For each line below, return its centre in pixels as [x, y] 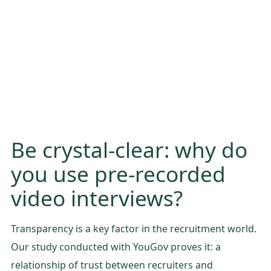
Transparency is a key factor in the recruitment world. [134, 228]
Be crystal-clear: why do [129, 149]
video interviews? [97, 198]
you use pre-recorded [118, 173]
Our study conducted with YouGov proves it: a [116, 247]
